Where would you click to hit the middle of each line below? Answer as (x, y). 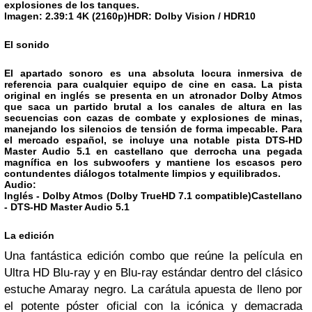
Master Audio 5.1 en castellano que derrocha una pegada (153, 151)
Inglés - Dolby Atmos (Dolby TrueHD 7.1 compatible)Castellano (153, 196)
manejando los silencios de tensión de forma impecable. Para (153, 129)
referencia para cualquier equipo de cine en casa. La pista (153, 84)
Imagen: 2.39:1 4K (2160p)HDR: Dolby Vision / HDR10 (130, 16)
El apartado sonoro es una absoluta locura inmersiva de (153, 73)
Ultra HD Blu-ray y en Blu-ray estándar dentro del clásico (153, 273)
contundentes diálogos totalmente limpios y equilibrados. (142, 173)
